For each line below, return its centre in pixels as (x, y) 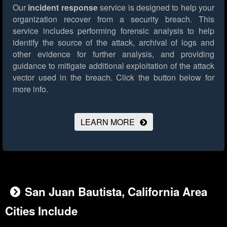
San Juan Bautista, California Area (116, 192)
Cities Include (41, 211)
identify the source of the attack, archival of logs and (113, 43)
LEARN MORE (107, 122)
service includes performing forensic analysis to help (113, 31)
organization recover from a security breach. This (113, 19)
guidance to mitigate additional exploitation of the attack (113, 66)
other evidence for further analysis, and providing (113, 54)
